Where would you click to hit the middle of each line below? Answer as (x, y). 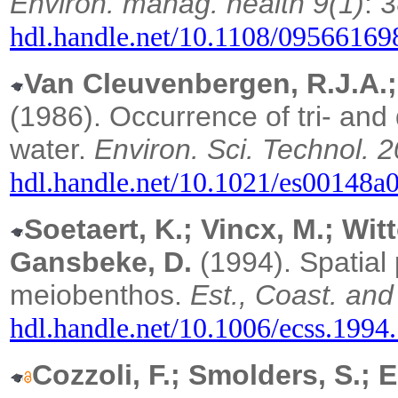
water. (52, 150)
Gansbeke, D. (101, 263)
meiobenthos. (100, 295)
